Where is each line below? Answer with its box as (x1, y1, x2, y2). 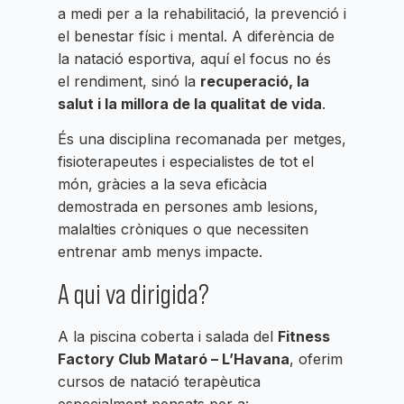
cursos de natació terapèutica (58, 372, 261, 390)
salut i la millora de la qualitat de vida (58, 94, 322, 113)
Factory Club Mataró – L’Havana (58, 349, 289, 368)
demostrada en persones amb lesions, (58, 197, 318, 216)
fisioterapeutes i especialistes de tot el (58, 152, 314, 171)
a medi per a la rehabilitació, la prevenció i (58, 4, 346, 23)
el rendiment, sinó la (58, 71, 200, 90)
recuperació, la (200, 71, 309, 90)
